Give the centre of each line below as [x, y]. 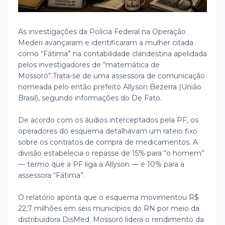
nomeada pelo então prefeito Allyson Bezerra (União [110, 87]
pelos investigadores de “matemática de [89, 65]
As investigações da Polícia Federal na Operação [102, 31]
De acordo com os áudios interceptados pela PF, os [108, 120]
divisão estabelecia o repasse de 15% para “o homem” [111, 153]
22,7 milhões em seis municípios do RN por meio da [109, 208]
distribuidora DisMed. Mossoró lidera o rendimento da [111, 219]
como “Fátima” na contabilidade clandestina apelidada [113, 53]
